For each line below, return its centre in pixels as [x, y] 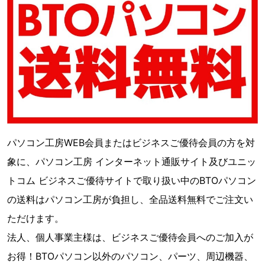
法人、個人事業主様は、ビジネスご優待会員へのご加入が [130, 237]
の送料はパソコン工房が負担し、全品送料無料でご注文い [130, 199]
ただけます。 [35, 218]
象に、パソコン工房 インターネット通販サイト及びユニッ [132, 161]
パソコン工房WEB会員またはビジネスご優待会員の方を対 [131, 142]
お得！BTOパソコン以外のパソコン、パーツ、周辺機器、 [130, 256]
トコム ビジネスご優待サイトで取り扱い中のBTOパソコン [132, 180]
